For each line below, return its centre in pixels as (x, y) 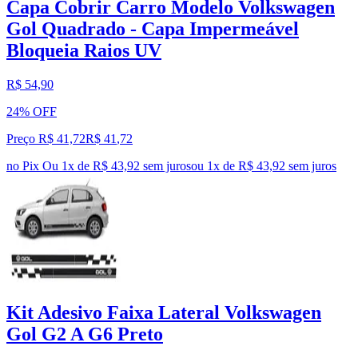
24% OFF (32, 111)
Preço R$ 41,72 (46, 138)
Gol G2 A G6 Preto (85, 334)
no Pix (23, 165)
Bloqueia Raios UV (84, 50)
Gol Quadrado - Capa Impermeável (153, 28)
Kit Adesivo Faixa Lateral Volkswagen (164, 312)
